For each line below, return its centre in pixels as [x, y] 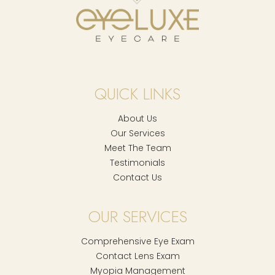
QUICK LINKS [137, 94]
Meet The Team [137, 148]
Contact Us [137, 177]
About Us [137, 118]
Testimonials [137, 162]
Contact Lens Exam [137, 256]
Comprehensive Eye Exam [137, 241]
